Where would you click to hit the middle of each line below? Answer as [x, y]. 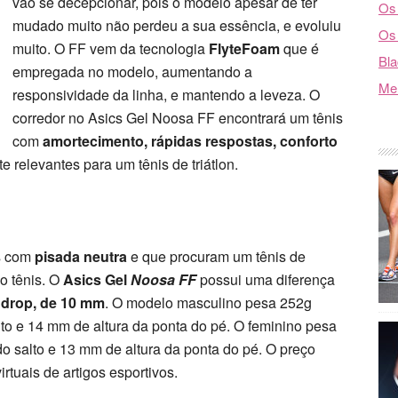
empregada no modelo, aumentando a [132, 72]
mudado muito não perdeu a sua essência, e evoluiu [177, 25]
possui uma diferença [266, 279]
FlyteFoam [244, 48]
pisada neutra [81, 256]
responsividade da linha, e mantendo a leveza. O [166, 95]
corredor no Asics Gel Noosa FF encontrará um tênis [178, 118]
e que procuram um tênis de [216, 256]
